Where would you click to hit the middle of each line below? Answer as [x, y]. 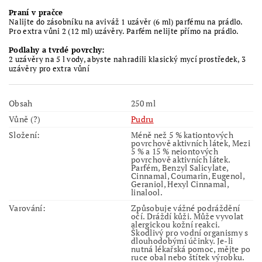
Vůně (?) [25, 119]
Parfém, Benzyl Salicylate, [180, 167]
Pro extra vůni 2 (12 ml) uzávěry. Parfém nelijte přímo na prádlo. [124, 31]
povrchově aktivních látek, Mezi [191, 143]
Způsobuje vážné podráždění [186, 208]
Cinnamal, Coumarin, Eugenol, [188, 175]
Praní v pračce [36, 12]
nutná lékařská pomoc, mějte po [191, 249]
